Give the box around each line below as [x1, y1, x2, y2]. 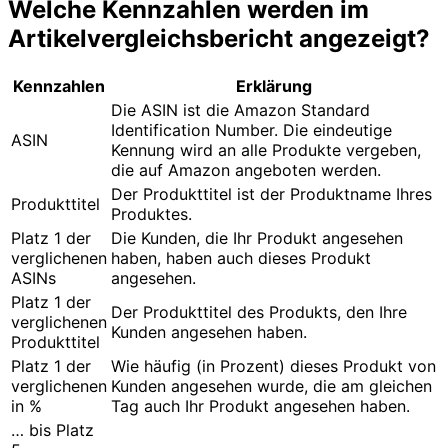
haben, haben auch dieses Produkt [111, 248, 371, 269]
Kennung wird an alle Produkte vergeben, [111, 140, 421, 161]
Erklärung [236, 76, 312, 97]
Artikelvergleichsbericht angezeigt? [8, 24, 430, 54]
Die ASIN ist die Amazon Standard [111, 100, 370, 121]
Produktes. [111, 204, 192, 225]
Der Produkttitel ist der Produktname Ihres [111, 184, 432, 205]
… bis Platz [11, 420, 94, 441]
